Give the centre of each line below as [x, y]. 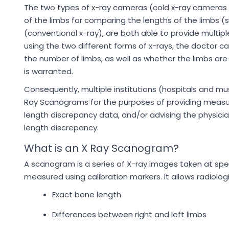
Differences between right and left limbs [129, 214]
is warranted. [49, 71]
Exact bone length [87, 194]
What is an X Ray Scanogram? [101, 148]
